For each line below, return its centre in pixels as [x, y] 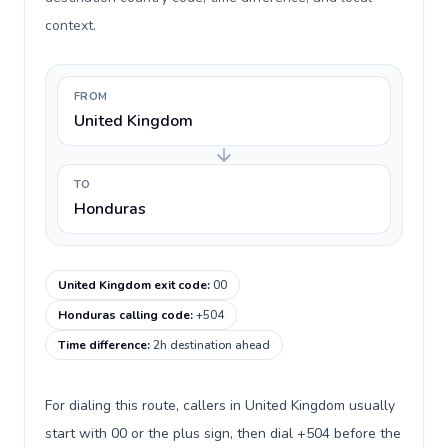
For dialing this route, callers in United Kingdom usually [220, 405]
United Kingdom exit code [132, 285]
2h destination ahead [211, 345]
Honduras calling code [124, 315]
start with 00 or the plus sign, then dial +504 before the [223, 433]
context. [70, 25]
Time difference [102, 345]
